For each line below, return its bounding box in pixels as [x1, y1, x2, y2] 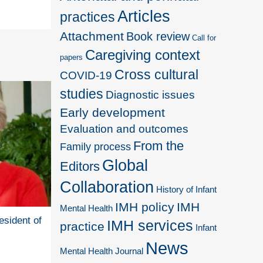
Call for [192, 33, 217, 42]
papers [60, 53, 83, 62]
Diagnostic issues [106, 88, 195, 101]
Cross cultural [114, 66, 199, 82]
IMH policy [115, 200, 175, 214]
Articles [117, 7, 171, 25]
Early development [60, 105, 166, 119]
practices [60, 9, 116, 25]
